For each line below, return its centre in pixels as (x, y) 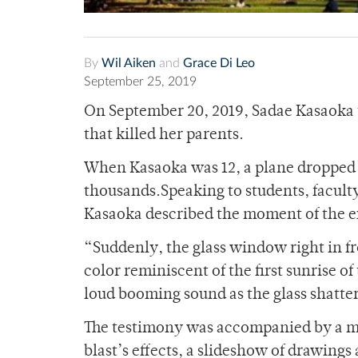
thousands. (122, 193)
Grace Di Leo (219, 64)
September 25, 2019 (140, 82)
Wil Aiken (129, 64)
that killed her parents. (164, 136)
